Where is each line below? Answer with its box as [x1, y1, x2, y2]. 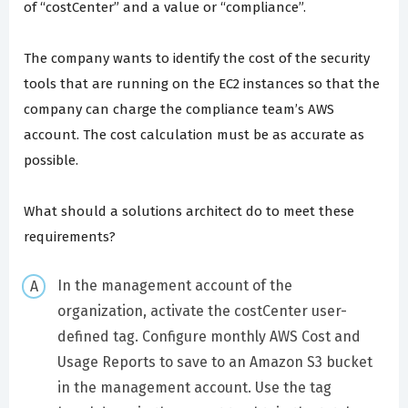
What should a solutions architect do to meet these [24, 202, 354, 219]
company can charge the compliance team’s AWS [24, 100, 334, 117]
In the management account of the [56, 277, 292, 295]
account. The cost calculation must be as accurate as [24, 126, 364, 143]
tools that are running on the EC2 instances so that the [24, 75, 380, 92]
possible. [24, 151, 78, 168]
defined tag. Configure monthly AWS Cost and [56, 328, 361, 346]
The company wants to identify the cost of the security [24, 49, 370, 66]
